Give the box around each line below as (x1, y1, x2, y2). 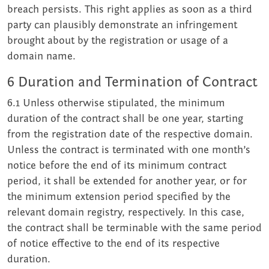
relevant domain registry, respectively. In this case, (7, 207, 244, 219)
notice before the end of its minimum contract (7, 160, 226, 172)
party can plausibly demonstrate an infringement (7, 19, 237, 31)
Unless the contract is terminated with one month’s (7, 144, 250, 156)
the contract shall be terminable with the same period (7, 222, 262, 234)
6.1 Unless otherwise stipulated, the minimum (7, 97, 225, 109)
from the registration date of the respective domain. (7, 128, 253, 141)
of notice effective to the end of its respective (7, 238, 220, 250)
